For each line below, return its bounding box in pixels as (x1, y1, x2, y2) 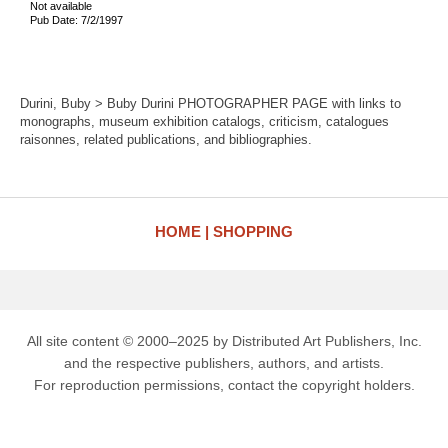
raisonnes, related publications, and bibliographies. (20, 132, 312, 147)
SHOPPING (213, 223, 293, 240)
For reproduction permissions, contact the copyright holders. (33, 377, 415, 393)
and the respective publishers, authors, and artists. (64, 355, 384, 371)
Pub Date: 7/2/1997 (30, 13, 123, 26)
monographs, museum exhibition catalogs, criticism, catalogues (20, 114, 389, 129)
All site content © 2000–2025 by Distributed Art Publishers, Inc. (26, 333, 422, 349)
